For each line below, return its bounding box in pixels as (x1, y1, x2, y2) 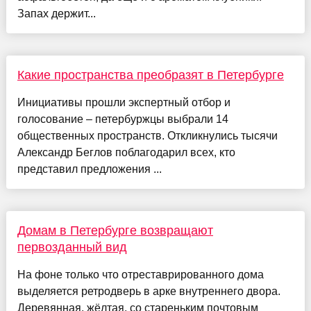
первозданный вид (17, 240, 127, 255)
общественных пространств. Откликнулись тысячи (17, 130, 278, 142)
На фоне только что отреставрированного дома (17, 269, 264, 281)
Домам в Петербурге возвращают (17, 224, 213, 238)
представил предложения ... (17, 163, 162, 176)
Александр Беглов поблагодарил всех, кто (17, 146, 235, 159)
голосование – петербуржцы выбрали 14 (17, 113, 228, 126)
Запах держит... (17, 8, 96, 20)
